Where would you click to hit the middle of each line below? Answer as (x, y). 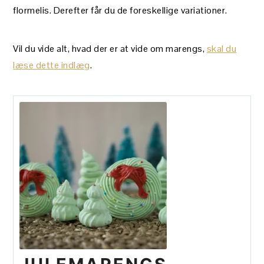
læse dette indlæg (52, 65)
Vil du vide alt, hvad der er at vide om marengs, (110, 48)
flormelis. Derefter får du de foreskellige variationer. (120, 10)
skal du (222, 48)
